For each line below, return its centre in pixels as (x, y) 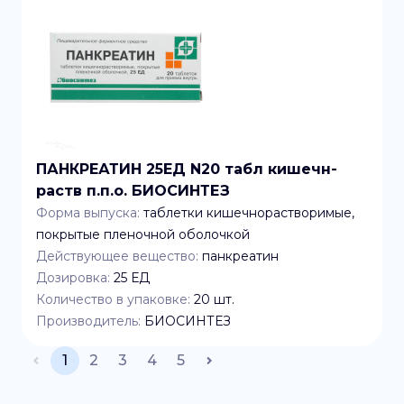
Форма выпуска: (88, 213)
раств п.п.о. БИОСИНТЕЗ (133, 191)
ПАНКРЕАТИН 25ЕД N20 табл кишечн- (187, 169)
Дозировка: (73, 278)
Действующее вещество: (117, 256)
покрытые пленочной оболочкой (143, 234)
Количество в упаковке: (113, 299)
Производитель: (88, 321)
